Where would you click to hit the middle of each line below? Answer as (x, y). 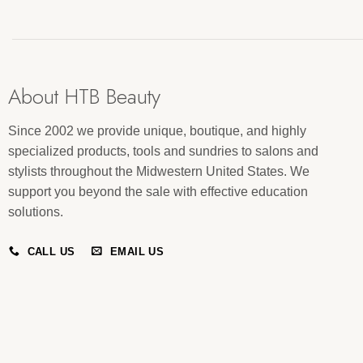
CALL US (51, 251)
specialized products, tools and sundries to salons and (163, 151)
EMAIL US (137, 251)
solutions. (35, 211)
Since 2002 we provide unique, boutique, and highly (157, 130)
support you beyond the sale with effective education (158, 191)
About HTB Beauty (84, 96)
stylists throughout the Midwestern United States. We (158, 171)
